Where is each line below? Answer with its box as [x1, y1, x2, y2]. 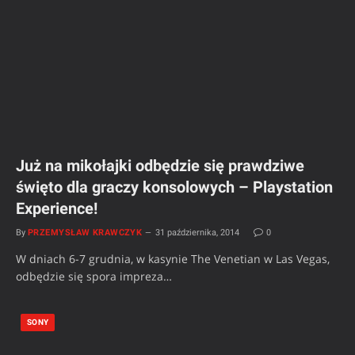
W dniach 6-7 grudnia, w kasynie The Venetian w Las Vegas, [16, 251, 330, 267]
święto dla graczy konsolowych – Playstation [16, 177, 333, 197]
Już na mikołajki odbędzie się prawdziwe [16, 156, 304, 176]
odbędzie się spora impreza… [16, 269, 172, 284]
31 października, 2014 [155, 227, 240, 239]
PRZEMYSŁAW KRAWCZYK [28, 227, 143, 239]
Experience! [16, 199, 97, 219]
